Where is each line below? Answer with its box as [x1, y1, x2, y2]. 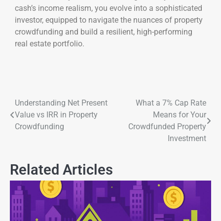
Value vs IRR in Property [15, 110, 98, 120]
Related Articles [10, 161, 113, 179]
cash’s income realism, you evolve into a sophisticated [15, 3, 202, 13]
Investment [168, 134, 206, 144]
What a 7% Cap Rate [136, 98, 206, 108]
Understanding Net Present [15, 98, 108, 108]
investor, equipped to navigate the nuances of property [15, 15, 203, 25]
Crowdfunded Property [128, 122, 206, 132]
